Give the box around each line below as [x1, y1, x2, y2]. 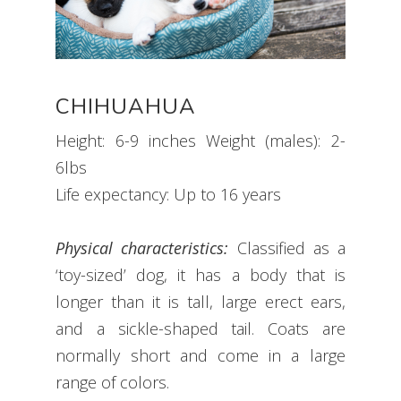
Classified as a [228, 237, 346, 260]
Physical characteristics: [55, 237, 229, 260]
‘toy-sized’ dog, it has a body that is [55, 264, 346, 286]
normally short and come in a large [55, 345, 346, 367]
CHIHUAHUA [55, 92, 197, 122]
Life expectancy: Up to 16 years [55, 183, 282, 206]
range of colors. [55, 371, 170, 394]
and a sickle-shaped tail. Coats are [55, 318, 346, 340]
